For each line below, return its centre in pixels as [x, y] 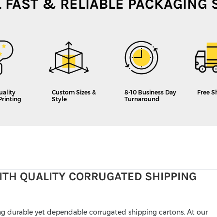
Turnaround [142, 99]
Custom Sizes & [74, 93]
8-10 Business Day [150, 93]
